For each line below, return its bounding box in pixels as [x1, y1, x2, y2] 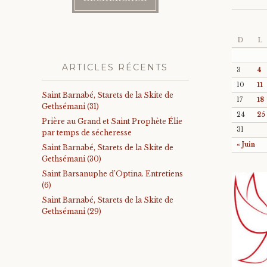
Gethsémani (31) [42, 102, 99, 111]
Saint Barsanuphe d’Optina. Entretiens [42, 169, 183, 178]
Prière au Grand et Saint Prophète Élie [42, 117, 182, 126]
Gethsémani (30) [42, 154, 101, 163]
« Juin [236, 140, 255, 148]
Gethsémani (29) [42, 207, 101, 216]
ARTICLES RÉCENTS [62, 62, 169, 73]
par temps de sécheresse [42, 128, 132, 137]
